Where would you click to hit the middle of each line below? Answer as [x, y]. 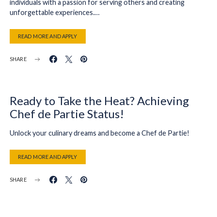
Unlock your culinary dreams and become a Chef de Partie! [100, 133]
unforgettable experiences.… [54, 12]
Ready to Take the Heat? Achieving [99, 101]
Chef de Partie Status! [67, 114]
